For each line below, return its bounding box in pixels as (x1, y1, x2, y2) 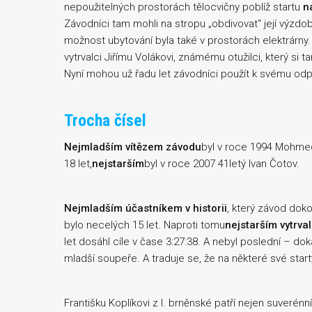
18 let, (64, 157, 92, 170)
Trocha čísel (64, 111, 146, 130)
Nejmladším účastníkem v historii (64, 202, 227, 214)
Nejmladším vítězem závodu (64, 141, 201, 153)
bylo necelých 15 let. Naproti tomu (64, 219, 225, 231)
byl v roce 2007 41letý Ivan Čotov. (144, 157, 299, 170)
